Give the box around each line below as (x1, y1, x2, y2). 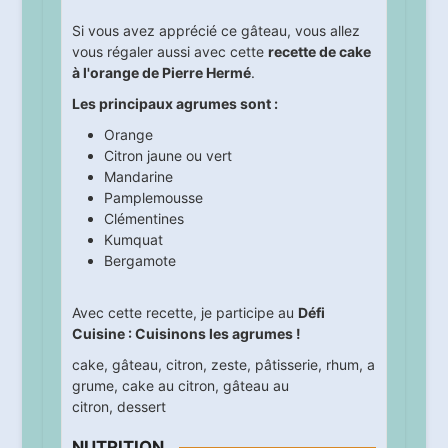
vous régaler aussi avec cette (71, 43, 268, 61)
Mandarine (103, 168, 173, 186)
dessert (116, 398, 166, 416)
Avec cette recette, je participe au (71, 304, 298, 322)
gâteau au (222, 377, 289, 395)
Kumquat (103, 231, 163, 249)
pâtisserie (254, 356, 318, 374)
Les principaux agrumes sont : (71, 95, 278, 113)
